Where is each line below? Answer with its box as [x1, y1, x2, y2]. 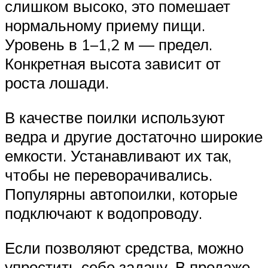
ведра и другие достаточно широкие [5, 126, 263, 146]
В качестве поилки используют [5, 107, 225, 127]
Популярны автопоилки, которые [5, 184, 237, 203]
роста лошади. [5, 73, 109, 93]
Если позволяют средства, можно [5, 237, 243, 257]
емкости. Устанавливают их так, [5, 145, 232, 165]
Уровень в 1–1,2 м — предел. [5, 35, 212, 54]
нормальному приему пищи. [5, 16, 205, 35]
